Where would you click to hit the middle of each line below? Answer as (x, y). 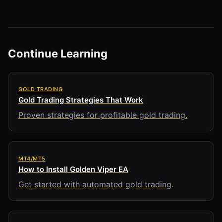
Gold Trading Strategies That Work (81, 100)
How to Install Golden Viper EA (73, 169)
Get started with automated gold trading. (96, 184)
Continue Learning (58, 53)
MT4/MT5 (32, 158)
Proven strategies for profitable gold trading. (103, 115)
